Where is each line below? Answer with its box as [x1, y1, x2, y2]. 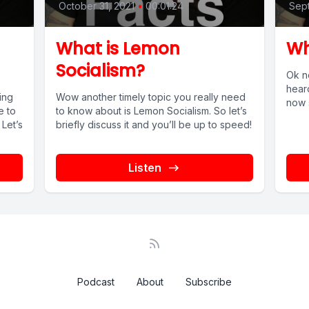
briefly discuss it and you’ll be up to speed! [56, 119, 252, 131]
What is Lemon [56, 37, 181, 61]
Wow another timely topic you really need [56, 91, 246, 103]
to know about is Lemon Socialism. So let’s [56, 105, 248, 117]
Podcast [77, 276, 114, 288]
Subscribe [186, 276, 232, 288]
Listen [128, 161, 161, 175]
